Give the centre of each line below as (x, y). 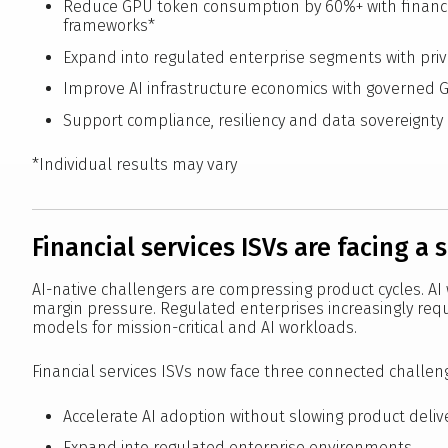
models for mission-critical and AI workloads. (194, 328)
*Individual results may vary (134, 164)
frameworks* (108, 25)
